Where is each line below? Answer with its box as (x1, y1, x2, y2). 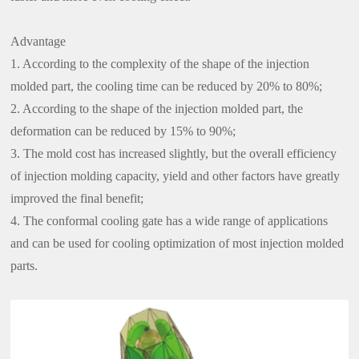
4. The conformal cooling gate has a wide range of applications (10, 214, 329, 228)
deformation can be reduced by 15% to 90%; (10, 124, 236, 139)
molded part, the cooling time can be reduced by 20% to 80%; (10, 79, 323, 94)
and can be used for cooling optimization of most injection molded (10, 236, 345, 251)
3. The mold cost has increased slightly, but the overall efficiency (10, 147, 337, 161)
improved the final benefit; (10, 192, 144, 206)
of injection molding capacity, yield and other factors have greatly (10, 169, 341, 184)
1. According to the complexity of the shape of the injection (10, 57, 310, 71)
